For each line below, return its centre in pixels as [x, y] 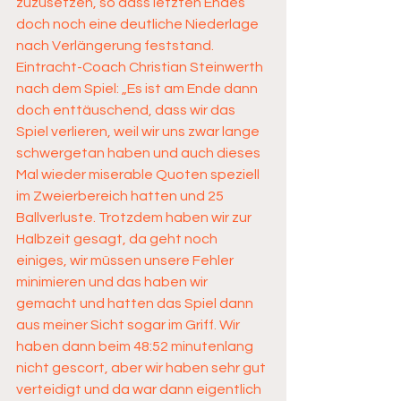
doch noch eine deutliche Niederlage [139, 24]
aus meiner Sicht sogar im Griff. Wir [129, 325]
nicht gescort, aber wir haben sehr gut [142, 368]
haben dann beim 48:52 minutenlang [136, 346]
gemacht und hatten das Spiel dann [136, 303]
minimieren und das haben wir [113, 282]
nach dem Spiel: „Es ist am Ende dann [138, 89]
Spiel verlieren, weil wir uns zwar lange [139, 132]
